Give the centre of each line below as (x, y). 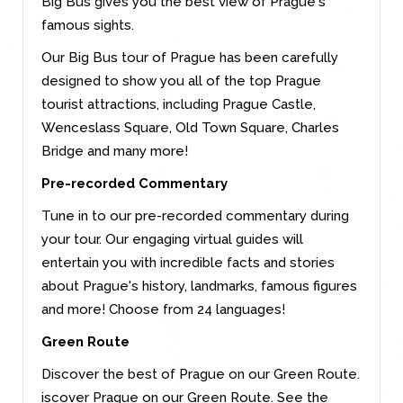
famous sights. (88, 25)
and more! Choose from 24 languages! (163, 309)
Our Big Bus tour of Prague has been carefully (190, 57)
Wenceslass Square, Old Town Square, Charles (190, 127)
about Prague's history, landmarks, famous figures (199, 286)
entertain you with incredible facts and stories (188, 262)
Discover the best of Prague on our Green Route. (201, 374)
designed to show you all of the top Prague (181, 81)
